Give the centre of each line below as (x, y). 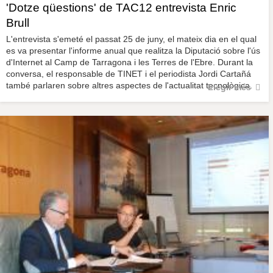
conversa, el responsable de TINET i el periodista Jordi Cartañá (129, 74)
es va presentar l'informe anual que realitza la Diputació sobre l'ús (133, 51)
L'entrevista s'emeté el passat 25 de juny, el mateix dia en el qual (131, 39)
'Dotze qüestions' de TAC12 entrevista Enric (121, 8)
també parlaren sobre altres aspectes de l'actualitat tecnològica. (129, 86)
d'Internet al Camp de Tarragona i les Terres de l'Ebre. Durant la (129, 62)
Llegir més (229, 87)
